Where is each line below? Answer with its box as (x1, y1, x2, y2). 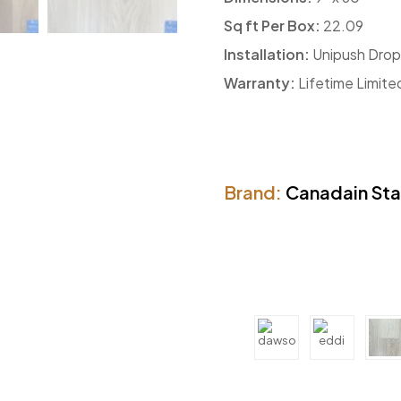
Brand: (223, 180, 282, 203)
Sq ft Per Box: (223, 15, 320, 35)
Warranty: (223, 73, 295, 92)
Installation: (223, 44, 310, 64)
